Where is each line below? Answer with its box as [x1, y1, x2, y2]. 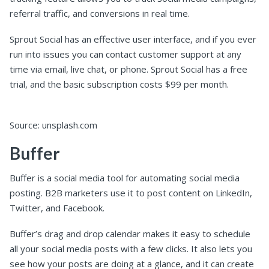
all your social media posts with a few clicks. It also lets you [10, 243, 252, 255]
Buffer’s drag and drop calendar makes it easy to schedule [10, 228, 250, 240]
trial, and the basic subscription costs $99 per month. [10, 77, 229, 90]
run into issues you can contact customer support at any [10, 47, 241, 60]
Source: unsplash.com [10, 118, 97, 131]
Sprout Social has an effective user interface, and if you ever [10, 32, 256, 45]
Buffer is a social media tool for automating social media [10, 172, 240, 184]
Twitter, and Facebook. [10, 202, 104, 214]
